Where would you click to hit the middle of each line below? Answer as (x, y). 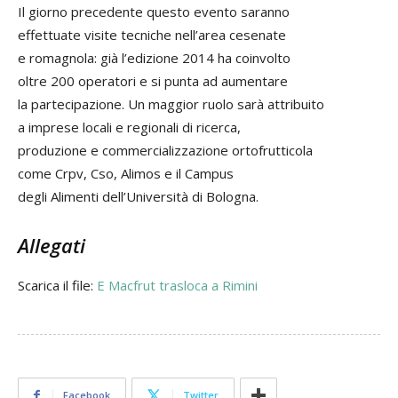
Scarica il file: (57, 286)
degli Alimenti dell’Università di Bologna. (138, 197)
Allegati (52, 246)
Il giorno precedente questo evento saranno (154, 12)
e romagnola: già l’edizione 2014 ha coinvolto (154, 58)
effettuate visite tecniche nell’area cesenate (152, 35)
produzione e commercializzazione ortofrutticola (165, 151)
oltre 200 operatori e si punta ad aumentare (153, 81)
